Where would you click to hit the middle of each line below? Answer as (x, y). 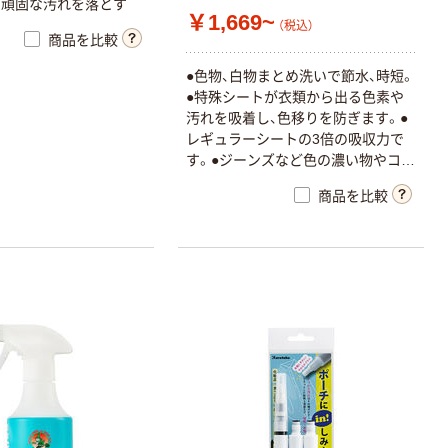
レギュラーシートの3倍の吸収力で (295, 139)
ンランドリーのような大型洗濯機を (298, 181)
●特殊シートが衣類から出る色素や (295, 97)
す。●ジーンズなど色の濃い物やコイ (301, 160)
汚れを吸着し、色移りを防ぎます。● (297, 118)
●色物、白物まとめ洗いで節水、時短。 (301, 76)
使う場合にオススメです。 (269, 202)
